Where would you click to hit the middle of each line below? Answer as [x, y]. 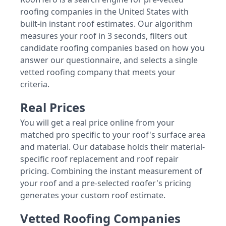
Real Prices [53, 107]
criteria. [35, 84]
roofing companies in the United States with [104, 12]
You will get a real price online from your [97, 123]
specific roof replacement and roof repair [99, 159]
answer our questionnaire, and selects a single [109, 60]
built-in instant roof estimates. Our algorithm [106, 24]
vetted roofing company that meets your [98, 72]
